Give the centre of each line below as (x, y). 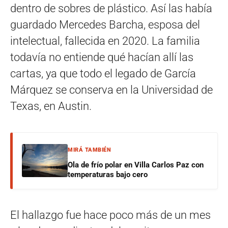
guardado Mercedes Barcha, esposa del (105, 24)
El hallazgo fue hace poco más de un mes (110, 215)
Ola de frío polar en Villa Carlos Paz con (136, 165)
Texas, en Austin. (51, 106)
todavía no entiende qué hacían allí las (102, 57)
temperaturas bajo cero (108, 174)
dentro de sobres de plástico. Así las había (111, 8)
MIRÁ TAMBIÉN (89, 150)
